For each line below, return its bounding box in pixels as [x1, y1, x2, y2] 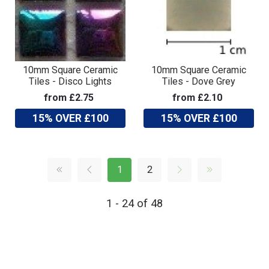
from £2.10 [172, 91, 222, 103]
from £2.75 [44, 91, 94, 103]
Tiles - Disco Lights [29, 75, 112, 87]
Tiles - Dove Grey [162, 75, 235, 87]
